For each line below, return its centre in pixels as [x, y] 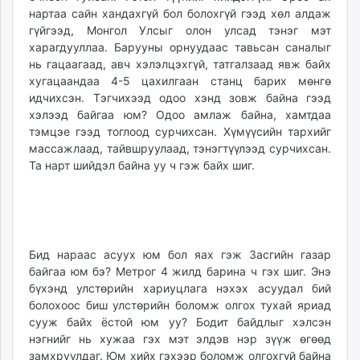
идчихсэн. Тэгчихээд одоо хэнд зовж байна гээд [180, 98]
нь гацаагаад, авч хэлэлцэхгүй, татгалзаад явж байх [180, 64]
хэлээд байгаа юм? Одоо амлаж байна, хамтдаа [180, 115]
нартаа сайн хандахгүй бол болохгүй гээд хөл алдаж [180, 14]
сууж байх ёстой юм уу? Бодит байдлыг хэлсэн [180, 322]
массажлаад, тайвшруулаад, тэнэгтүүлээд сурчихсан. [180, 149]
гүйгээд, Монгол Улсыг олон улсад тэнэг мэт [180, 31]
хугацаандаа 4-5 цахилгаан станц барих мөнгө [180, 81]
